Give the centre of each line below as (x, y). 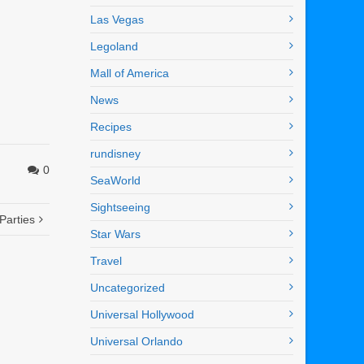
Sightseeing (120, 208)
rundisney (115, 154)
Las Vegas (117, 20)
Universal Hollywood (142, 315)
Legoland (114, 47)
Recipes (111, 127)
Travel (106, 261)
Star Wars (115, 234)
